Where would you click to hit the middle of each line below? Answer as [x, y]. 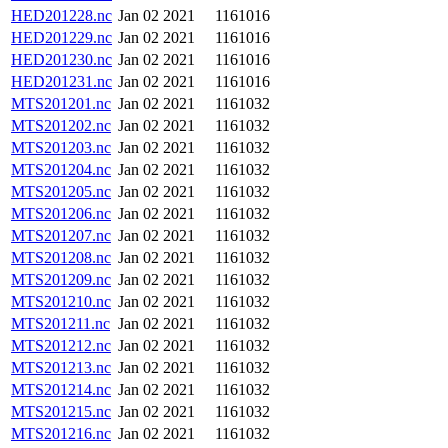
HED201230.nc [61, 59]
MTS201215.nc [61, 411]
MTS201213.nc [61, 367]
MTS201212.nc [61, 345]
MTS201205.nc [61, 191]
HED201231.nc [61, 81]
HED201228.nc [61, 15]
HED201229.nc [61, 37]
